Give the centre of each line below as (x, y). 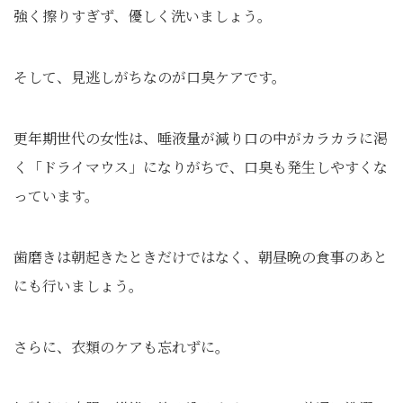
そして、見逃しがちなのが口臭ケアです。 (150, 77)
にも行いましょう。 (78, 286)
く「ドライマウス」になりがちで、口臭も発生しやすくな (201, 167)
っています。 (56, 196)
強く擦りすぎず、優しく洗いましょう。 (143, 16)
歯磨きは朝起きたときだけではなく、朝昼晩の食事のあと (201, 257)
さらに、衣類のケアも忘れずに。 (121, 347)
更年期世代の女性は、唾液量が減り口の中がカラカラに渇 (201, 138)
